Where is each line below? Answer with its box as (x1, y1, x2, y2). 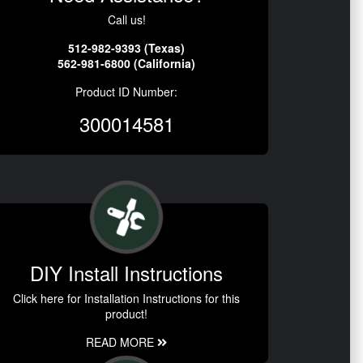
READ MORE (86, 333, 157, 350)
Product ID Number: (75, 83, 177, 100)
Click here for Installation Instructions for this (13, 289, 240, 306)
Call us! (107, 11, 146, 28)
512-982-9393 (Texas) (68, 39, 185, 56)
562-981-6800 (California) (58, 54, 195, 71)
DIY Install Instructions (30, 258, 223, 287)
